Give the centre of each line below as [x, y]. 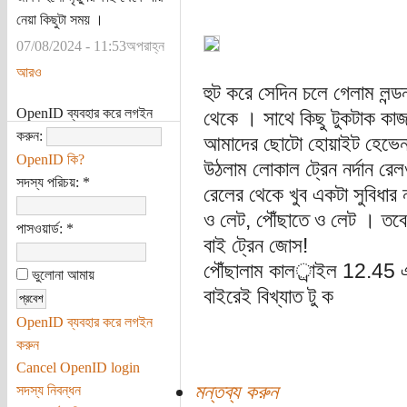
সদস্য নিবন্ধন [48, 390]
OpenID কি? [50, 159]
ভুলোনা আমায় [61, 274]
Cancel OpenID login [78, 367]
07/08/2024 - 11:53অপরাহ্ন [90, 45]
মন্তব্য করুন [236, 392]
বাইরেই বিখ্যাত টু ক [268, 296]
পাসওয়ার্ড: [41, 228]
